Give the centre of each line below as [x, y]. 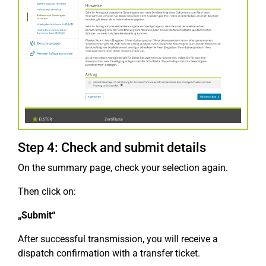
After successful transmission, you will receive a [118, 239]
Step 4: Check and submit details [112, 148]
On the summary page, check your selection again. [123, 168]
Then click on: [47, 192]
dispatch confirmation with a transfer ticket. [109, 254]
